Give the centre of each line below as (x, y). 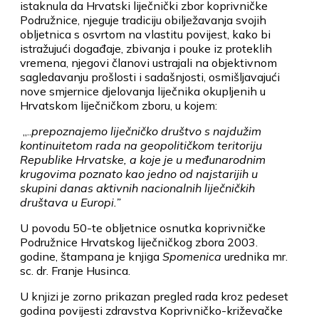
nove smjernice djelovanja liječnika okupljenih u (143, 91)
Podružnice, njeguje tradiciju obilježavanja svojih (143, 20)
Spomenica (193, 256)
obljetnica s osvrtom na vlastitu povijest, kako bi (145, 34)
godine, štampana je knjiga (91, 256)
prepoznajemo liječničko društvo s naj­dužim (146, 131)
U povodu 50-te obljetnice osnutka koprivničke (143, 228)
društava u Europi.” (70, 202)
